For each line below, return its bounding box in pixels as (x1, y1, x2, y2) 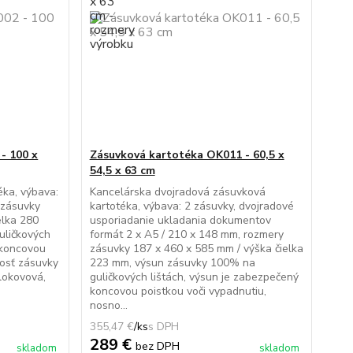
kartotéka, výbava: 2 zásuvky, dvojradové (89, 199, 294, 214)
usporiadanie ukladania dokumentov (89, 213, 271, 228)
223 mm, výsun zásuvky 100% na (89, 255, 255, 270)
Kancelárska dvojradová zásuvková (89, 184, 266, 199)
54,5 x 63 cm (89, 163, 155, 178)
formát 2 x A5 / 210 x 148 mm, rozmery (89, 227, 284, 242)
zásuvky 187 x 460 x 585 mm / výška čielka (89, 241, 303, 256)
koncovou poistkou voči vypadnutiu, (89, 284, 266, 299)
